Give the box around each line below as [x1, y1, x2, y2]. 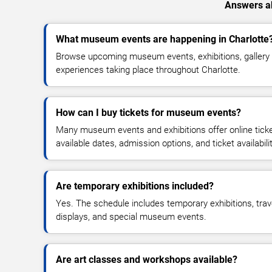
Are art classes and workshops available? [56, 254, 237, 265]
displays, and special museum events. [56, 211, 206, 222]
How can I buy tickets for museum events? [56, 107, 241, 118]
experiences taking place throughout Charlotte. [56, 64, 240, 75]
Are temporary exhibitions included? [56, 180, 214, 192]
